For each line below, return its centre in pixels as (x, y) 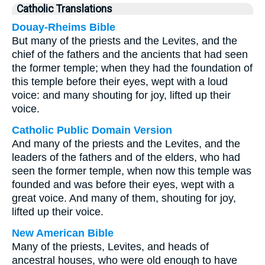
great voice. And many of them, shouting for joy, (124, 198)
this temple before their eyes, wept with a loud (120, 82)
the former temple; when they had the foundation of (132, 68)
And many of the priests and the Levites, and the (126, 144)
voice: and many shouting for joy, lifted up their (121, 95)
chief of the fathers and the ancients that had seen (130, 54)
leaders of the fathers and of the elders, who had (126, 157)
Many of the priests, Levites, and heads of (110, 247)
